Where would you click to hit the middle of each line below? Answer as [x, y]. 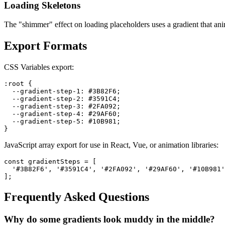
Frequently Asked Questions [77, 197]
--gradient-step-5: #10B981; [62, 122]
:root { [18, 84]
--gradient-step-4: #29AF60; [62, 114]
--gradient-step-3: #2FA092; [62, 106]
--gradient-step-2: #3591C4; [62, 99]
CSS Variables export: [39, 67]
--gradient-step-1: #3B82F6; [62, 91]
